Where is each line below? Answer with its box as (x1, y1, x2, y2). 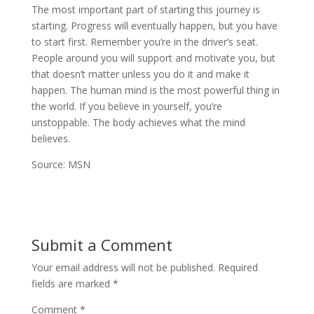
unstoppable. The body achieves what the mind (31, 116, 245, 129)
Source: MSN (31, 158, 90, 171)
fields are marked (31, 277, 113, 290)
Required (217, 261, 258, 274)
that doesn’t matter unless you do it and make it (31, 67, 250, 81)
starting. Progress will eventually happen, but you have (31, 19, 278, 32)
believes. (31, 132, 70, 145)
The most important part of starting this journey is (31, 3, 260, 16)
